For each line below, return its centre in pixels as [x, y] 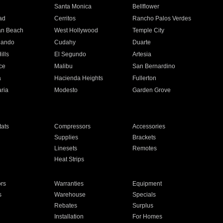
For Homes [148, 217]
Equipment [147, 184]
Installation [69, 217]
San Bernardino [154, 66]
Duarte [142, 42]
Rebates [65, 206]
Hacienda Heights [78, 78]
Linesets [65, 148]
